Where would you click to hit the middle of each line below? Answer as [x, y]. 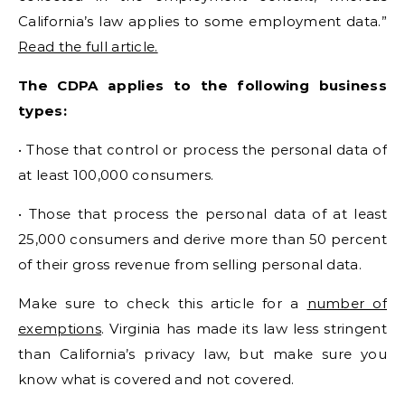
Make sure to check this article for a [163, 303]
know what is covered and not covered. [156, 379]
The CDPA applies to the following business [202, 85]
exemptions [60, 329]
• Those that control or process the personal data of [202, 150]
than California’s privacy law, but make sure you [202, 354]
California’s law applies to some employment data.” [202, 21]
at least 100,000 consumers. [116, 175]
